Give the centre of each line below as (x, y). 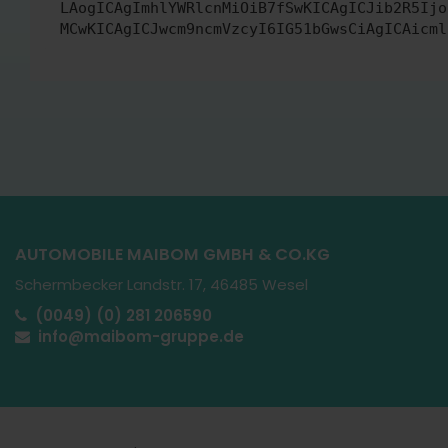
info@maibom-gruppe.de (141, 336)
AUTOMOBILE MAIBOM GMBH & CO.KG (172, 254)
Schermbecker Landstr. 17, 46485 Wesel (161, 284)
